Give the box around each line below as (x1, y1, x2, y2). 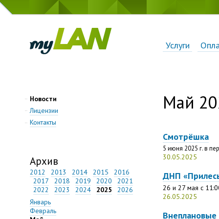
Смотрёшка (163, 130, 209, 142)
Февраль (30, 206, 56, 216)
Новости (30, 94, 57, 104)
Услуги (165, 39, 190, 51)
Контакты (30, 118, 56, 127)
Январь (30, 197, 51, 207)
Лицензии (30, 106, 58, 115)
